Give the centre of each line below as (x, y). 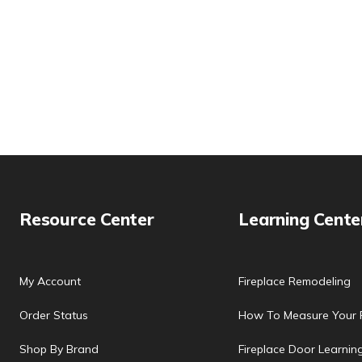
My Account (50, 281)
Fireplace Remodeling (295, 281)
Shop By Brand (59, 349)
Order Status (54, 315)
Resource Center (87, 219)
